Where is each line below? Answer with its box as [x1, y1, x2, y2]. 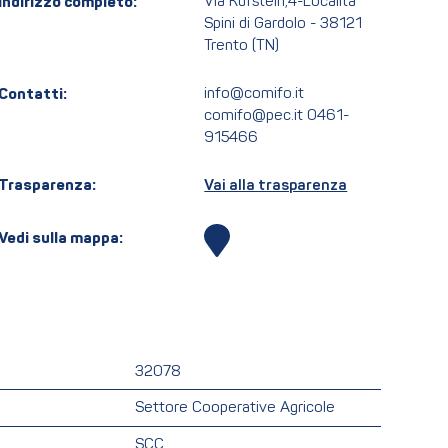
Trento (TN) [204, 39, 280, 55]
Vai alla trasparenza [204, 178, 348, 195]
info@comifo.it [204, 86, 305, 102]
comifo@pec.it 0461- [204, 108, 350, 124]
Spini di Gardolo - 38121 [204, 17, 363, 33]
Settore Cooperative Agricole [135, 401, 336, 417]
